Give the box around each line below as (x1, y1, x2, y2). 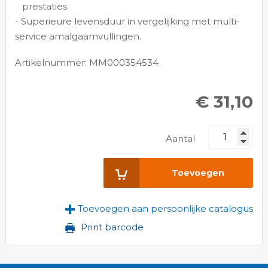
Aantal (165, 133, 195, 145)
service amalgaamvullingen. (14, 31, 141, 42)
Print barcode (81, 221, 144, 233)
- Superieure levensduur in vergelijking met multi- (14, 16, 240, 28)
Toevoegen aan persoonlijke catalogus (78, 203, 254, 215)
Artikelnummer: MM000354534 (14, 56, 159, 68)
